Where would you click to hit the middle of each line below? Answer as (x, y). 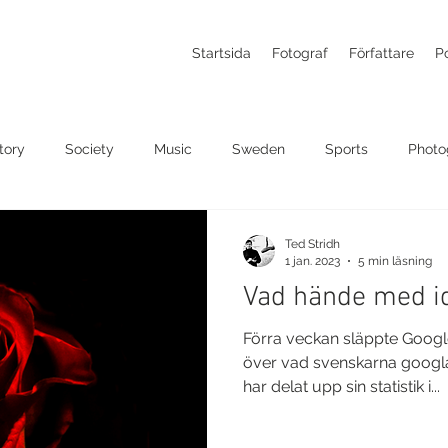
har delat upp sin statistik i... (341, 386)
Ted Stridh (312, 244)
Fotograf (300, 53)
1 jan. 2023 (312, 260)
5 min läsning (395, 260)
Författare (382, 53)
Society (89, 148)
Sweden (258, 148)
